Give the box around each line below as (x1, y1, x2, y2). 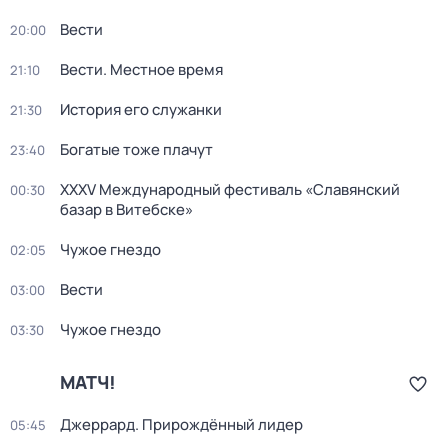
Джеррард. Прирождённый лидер (60, 414, 303, 435)
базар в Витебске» (60, 199, 193, 220)
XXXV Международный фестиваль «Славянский (60, 179, 400, 200)
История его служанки (60, 99, 222, 120)
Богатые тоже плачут (60, 139, 213, 160)
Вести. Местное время (60, 59, 223, 80)
